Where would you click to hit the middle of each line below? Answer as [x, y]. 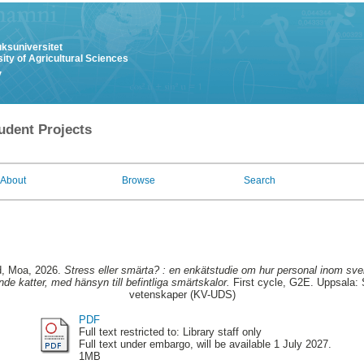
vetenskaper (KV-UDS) [182, 295]
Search [260, 180]
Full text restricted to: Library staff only [170, 331]
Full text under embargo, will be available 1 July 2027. [205, 344]
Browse [139, 180]
